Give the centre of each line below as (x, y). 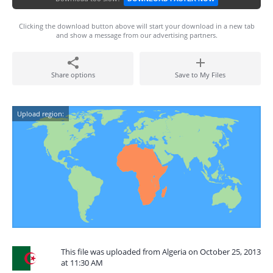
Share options (73, 75)
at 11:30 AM (82, 263)
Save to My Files (200, 75)
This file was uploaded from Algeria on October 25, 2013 (161, 252)
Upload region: (41, 114)
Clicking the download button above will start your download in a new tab (136, 26)
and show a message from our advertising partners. (136, 35)
